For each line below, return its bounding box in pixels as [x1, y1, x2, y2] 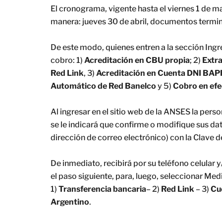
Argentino [51, 197, 89, 207]
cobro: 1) [51, 55, 84, 65]
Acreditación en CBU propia [84, 55, 190, 65]
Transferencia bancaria [58, 184, 146, 194]
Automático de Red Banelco [51, 81, 156, 91]
